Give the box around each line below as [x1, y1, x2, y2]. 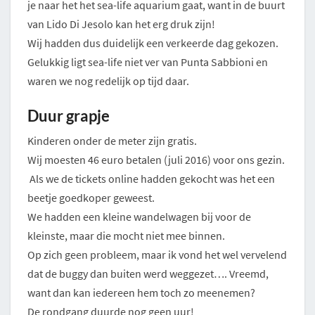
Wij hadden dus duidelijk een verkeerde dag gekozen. [27, 36, 278, 51]
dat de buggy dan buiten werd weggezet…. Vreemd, [27, 266, 269, 281]
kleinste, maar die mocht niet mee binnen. [27, 229, 225, 243]
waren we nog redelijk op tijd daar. [27, 74, 189, 89]
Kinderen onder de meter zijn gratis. [27, 134, 197, 148]
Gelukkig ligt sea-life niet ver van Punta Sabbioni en [27, 55, 268, 70]
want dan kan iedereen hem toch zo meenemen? [27, 285, 255, 300]
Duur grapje [27, 106, 110, 126]
